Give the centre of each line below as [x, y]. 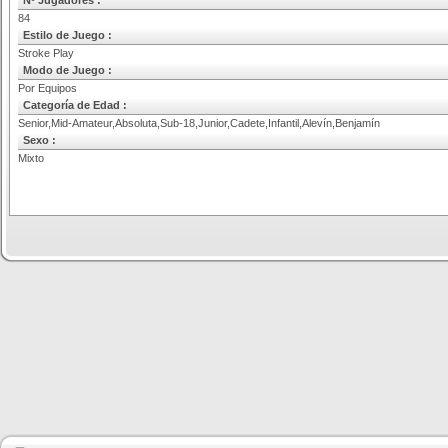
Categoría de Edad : [75, 105]
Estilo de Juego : [67, 35]
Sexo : [39, 140]
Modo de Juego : [67, 70]
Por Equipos [47, 88]
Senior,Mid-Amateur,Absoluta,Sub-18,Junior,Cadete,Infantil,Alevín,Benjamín [199, 123]
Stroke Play [46, 53]
